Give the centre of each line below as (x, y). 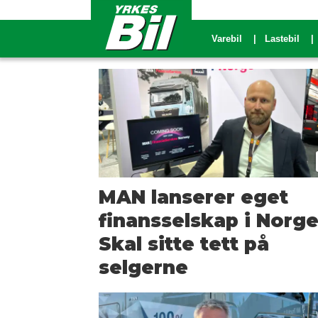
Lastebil (282, 39)
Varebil (227, 39)
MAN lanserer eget (194, 197)
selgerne (144, 267)
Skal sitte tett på (184, 244)
